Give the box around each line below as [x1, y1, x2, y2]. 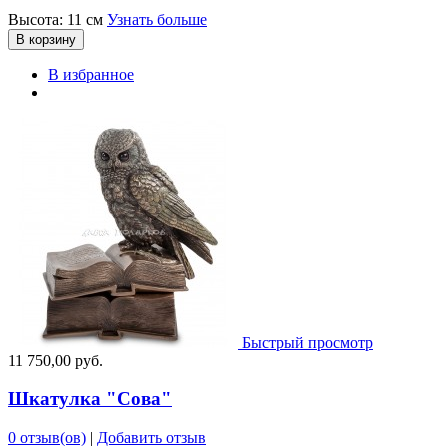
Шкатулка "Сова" [8, 388, 172, 410]
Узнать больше [107, 10, 207, 28]
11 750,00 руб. [8, 351, 103, 369]
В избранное [48, 65, 134, 83]
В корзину [16, 31, 76, 47]
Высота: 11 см [8, 10, 107, 28]
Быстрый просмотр [242, 333, 373, 351]
